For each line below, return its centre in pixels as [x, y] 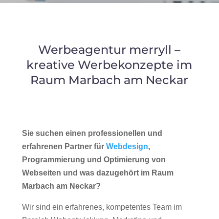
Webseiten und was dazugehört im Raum [98, 173]
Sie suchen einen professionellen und [92, 133]
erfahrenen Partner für [64, 146]
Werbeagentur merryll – [109, 50]
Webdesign [127, 146]
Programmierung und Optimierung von [94, 160]
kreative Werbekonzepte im [109, 65]
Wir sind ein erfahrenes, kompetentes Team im [102, 207]
